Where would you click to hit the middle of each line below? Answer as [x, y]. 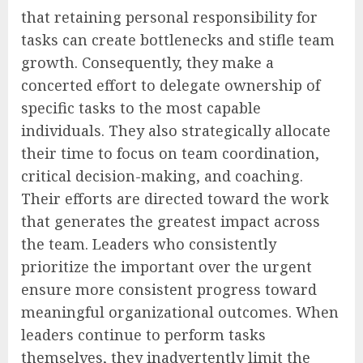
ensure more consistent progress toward [169, 289]
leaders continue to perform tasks [143, 334]
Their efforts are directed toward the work [175, 198]
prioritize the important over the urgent [167, 266]
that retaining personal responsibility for [169, 17]
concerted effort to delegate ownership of [171, 85]
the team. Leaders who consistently [149, 243]
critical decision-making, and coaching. [162, 175]
